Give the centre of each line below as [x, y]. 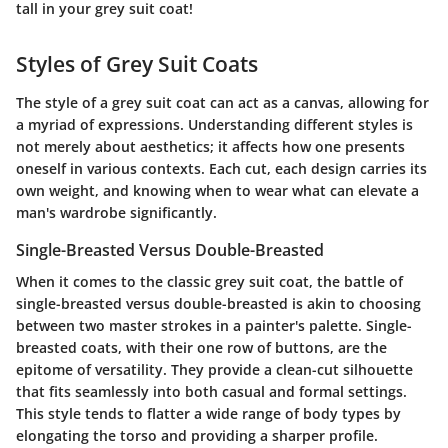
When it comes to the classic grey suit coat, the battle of [209, 281]
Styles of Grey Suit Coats [137, 64]
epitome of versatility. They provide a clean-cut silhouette [214, 369]
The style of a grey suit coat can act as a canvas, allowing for [222, 102]
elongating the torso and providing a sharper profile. [197, 435]
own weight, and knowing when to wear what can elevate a [217, 190]
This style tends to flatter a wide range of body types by [208, 413]
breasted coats [67, 347]
